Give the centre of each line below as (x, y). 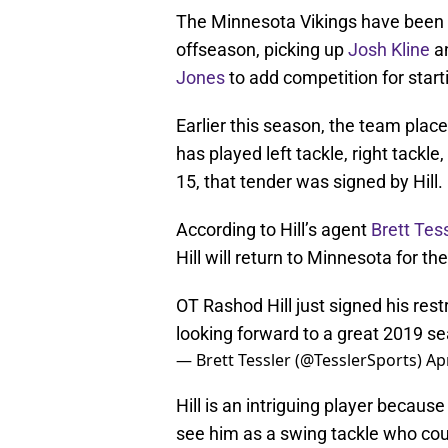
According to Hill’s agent (273, 230)
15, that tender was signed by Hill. (309, 182)
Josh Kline (389, 50)
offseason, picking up (262, 50)
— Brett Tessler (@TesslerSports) (301, 370)
